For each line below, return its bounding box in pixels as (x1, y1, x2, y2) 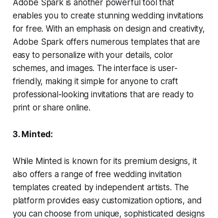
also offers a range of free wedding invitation (12, 169, 182, 180)
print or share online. (12, 103, 91, 113)
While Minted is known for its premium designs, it (12, 156, 197, 166)
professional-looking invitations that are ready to (12, 90, 194, 100)
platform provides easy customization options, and (12, 196, 202, 206)
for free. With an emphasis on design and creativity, (12, 24, 205, 34)
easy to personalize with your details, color (12, 50, 174, 60)
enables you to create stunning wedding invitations (12, 11, 204, 21)
